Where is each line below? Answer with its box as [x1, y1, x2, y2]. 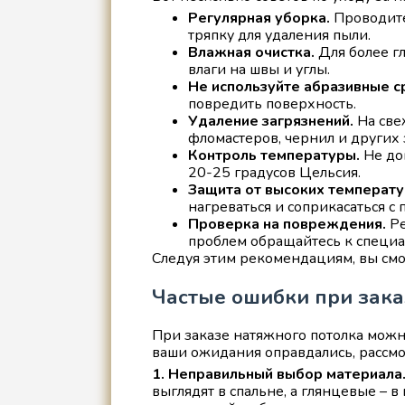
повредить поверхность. [187, 93, 356, 114]
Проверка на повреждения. [187, 213, 386, 234]
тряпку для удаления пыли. [187, 24, 371, 45]
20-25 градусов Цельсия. [187, 162, 361, 183]
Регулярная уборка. [187, 7, 330, 28]
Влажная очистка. [187, 42, 315, 62]
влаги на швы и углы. [187, 59, 330, 80]
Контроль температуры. [187, 145, 360, 165]
